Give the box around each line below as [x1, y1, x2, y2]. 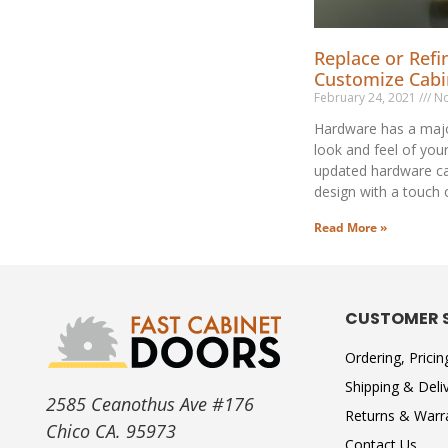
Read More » [313, 219, 387, 237]
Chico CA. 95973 [46, 419, 176, 444]
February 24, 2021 [313, 89, 419, 107]
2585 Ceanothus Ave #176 [46, 392, 254, 417]
